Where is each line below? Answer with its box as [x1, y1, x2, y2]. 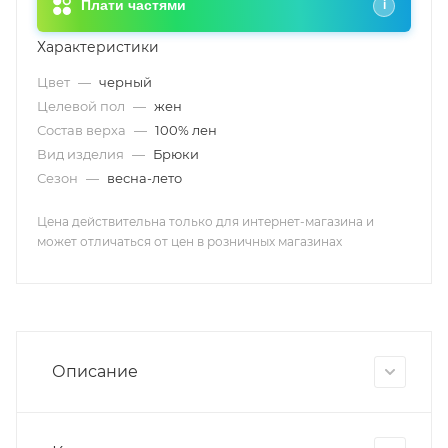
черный [99, 74, 152, 90]
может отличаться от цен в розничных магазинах [37, 234, 342, 249]
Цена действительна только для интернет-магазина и [37, 214, 374, 229]
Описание [52, 361, 138, 381]
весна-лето [107, 170, 182, 186]
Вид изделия [37, 146, 127, 162]
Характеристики [37, 38, 159, 56]
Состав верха [37, 122, 129, 138]
